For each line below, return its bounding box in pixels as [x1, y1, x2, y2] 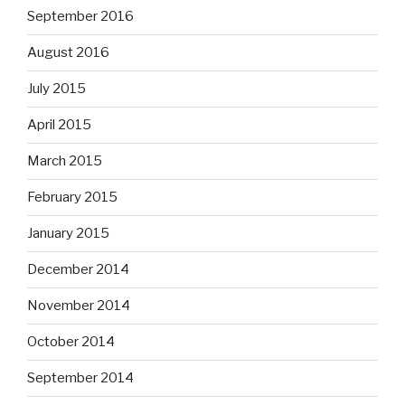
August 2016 [27, 44, 109, 61]
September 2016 [27, 8, 134, 25]
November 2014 [27, 297, 130, 315]
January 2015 [27, 225, 109, 242]
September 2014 [27, 370, 134, 387]
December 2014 [27, 261, 129, 278]
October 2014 [27, 334, 115, 351]
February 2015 [27, 189, 118, 206]
